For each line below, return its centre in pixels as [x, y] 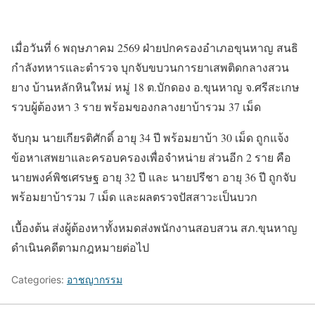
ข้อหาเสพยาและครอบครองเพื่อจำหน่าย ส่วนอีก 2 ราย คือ [151, 157]
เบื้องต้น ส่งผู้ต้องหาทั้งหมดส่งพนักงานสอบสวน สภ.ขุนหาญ [154, 228]
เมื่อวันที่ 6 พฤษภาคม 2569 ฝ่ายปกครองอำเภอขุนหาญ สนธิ [155, 48]
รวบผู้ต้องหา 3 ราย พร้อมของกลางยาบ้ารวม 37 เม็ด [136, 107]
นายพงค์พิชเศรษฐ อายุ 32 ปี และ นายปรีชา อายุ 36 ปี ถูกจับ [154, 177]
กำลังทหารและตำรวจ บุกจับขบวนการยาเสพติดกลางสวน [150, 67]
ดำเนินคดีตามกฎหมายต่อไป [80, 247]
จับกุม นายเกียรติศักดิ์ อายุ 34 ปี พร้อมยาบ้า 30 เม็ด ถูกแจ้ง [150, 138]
